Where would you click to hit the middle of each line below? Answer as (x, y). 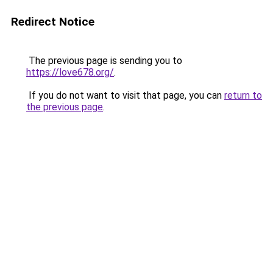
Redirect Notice (53, 22)
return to (243, 95)
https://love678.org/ (70, 72)
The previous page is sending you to (104, 61)
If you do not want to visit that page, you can (125, 95)
